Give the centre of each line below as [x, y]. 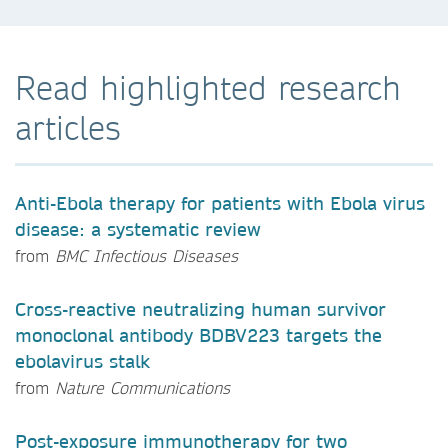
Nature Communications [139, 387]
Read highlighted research [208, 87]
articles [68, 127]
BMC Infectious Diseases [146, 255]
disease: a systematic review [138, 229]
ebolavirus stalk [82, 361]
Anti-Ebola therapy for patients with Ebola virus [220, 203]
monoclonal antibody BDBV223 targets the [198, 335]
